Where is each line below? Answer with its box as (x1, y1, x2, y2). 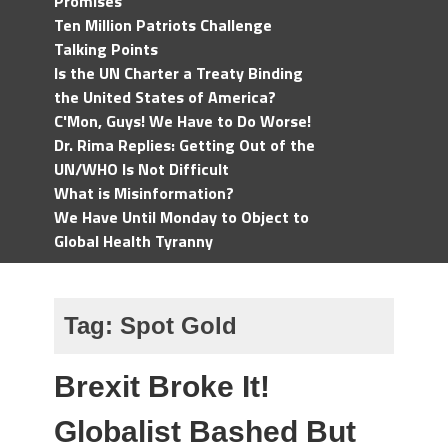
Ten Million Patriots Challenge (54, 13, 272, 37)
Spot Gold (120, 312, 237, 339)
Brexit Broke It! (54, 370, 270, 403)
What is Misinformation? (54, 181, 234, 205)
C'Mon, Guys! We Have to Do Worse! (54, 109, 311, 133)
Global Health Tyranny (54, 229, 213, 253)
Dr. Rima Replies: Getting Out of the (54, 133, 315, 157)
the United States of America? (54, 85, 276, 109)
